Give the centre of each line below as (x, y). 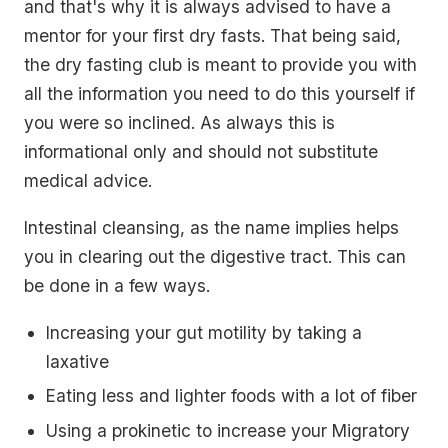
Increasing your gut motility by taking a (204, 332)
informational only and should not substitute (201, 152)
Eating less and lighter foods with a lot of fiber (232, 396)
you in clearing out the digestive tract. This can (215, 257)
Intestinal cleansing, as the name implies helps (211, 228)
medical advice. (88, 181)
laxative (78, 361)
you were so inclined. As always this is (179, 123)
